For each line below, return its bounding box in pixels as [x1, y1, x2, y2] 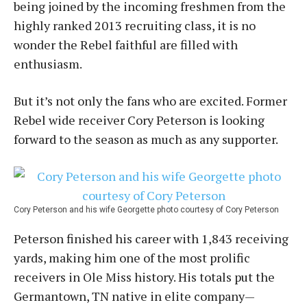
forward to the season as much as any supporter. [14, 131, 278, 147]
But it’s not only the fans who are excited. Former [14, 93, 287, 109]
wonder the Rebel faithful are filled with [14, 36, 238, 53]
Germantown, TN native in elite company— [14, 288, 255, 304]
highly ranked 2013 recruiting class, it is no [14, 17, 256, 34]
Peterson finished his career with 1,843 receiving [14, 230, 288, 247]
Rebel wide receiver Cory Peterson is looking [14, 112, 265, 128]
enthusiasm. [14, 56, 82, 72]
